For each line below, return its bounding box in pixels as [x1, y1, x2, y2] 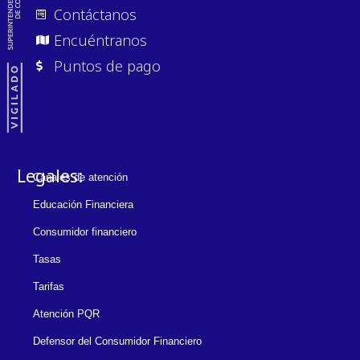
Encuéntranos [54, 30, 148, 50]
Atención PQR [33, 307, 100, 320]
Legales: [17, 165, 83, 188]
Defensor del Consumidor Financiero [33, 334, 202, 347]
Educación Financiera [33, 198, 133, 211]
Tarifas [33, 280, 64, 292]
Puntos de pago [54, 55, 162, 76]
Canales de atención [33, 170, 128, 183]
